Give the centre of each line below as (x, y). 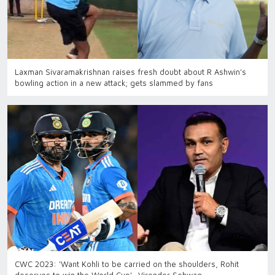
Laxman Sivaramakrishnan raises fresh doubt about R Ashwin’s (130, 72)
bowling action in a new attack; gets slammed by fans (114, 83)
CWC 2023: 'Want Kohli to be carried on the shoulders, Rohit (127, 264)
